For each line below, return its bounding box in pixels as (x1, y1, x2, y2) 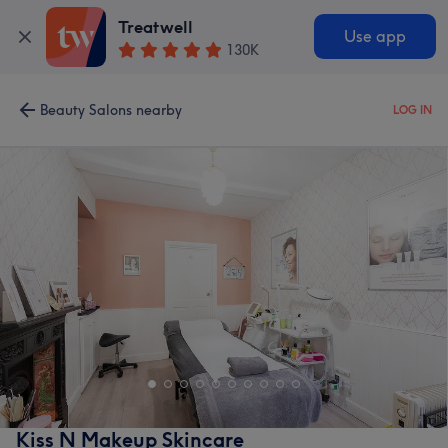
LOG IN (393, 103, 432, 117)
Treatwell (118, 17, 194, 38)
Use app (343, 27, 406, 47)
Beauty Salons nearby (40, 101, 182, 119)
